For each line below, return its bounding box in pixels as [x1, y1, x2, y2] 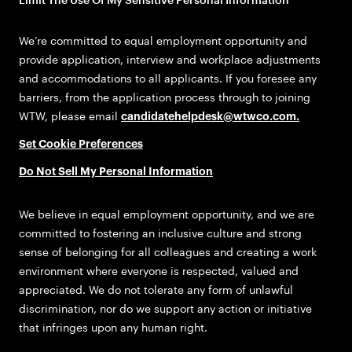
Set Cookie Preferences [19, 139, 143, 151]
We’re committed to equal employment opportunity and [19, 34, 307, 48]
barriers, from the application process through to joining [19, 90, 310, 104]
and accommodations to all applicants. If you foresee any [19, 71, 317, 86]
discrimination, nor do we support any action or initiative [19, 301, 312, 315]
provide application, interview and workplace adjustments [19, 53, 321, 67]
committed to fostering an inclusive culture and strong [19, 225, 302, 240]
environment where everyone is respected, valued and [19, 263, 299, 277]
